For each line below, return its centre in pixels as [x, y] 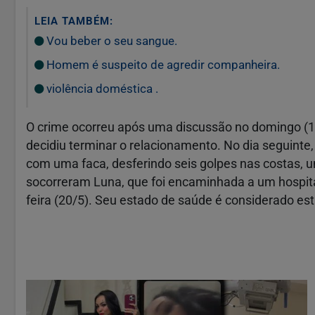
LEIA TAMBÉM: [74, 21]
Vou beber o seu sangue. [110, 40]
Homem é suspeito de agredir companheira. [162, 64]
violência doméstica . [101, 88]
